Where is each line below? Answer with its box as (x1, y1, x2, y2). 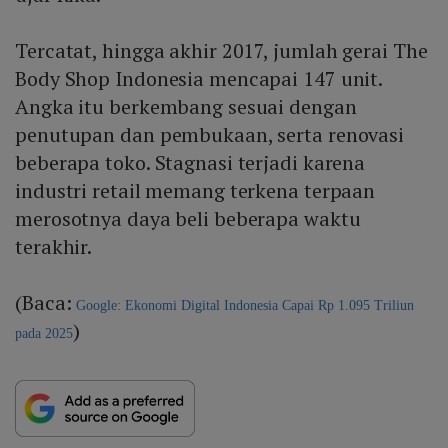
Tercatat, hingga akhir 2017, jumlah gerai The (15, 36, 428, 64)
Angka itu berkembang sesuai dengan (15, 92, 357, 120)
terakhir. (15, 232, 93, 260)
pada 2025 (15, 325, 73, 341)
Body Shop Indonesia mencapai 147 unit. (15, 64, 383, 92)
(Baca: (15, 288, 77, 316)
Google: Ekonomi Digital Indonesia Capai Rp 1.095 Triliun (76, 297, 415, 313)
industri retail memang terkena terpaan (15, 176, 376, 204)
